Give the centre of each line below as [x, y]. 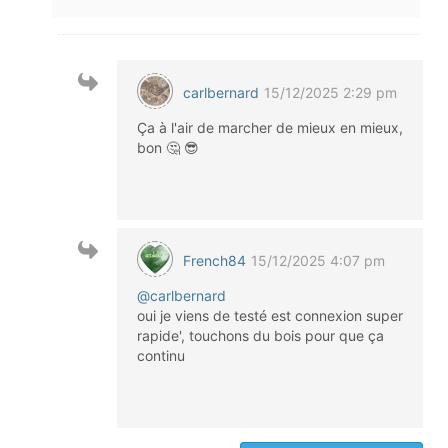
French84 [214, 260]
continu [161, 355]
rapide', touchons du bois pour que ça [260, 335]
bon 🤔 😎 [168, 147]
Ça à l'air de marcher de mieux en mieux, [270, 127]
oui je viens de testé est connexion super [270, 315]
